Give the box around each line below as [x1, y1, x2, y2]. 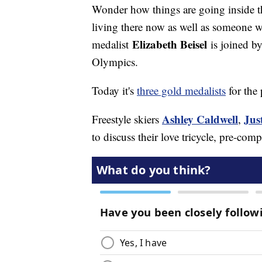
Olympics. [92, 54, 138, 70]
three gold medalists [137, 83, 226, 98]
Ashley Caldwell [162, 111, 238, 127]
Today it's [92, 83, 137, 98]
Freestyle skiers [92, 112, 162, 127]
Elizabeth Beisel [132, 36, 207, 53]
